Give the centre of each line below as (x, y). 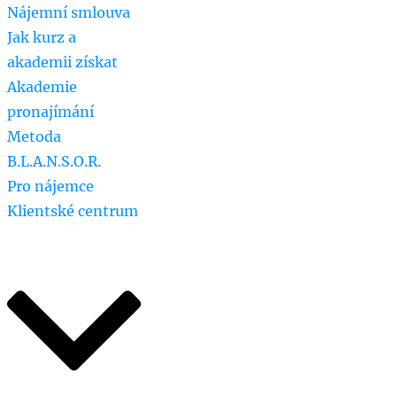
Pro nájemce (51, 186)
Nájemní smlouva (69, 12)
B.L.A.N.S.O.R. (54, 161)
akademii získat (63, 62)
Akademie (43, 87)
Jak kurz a (42, 37)
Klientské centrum (73, 211)
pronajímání (51, 112)
